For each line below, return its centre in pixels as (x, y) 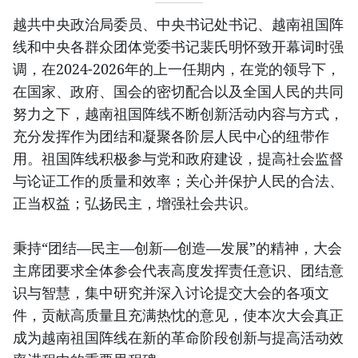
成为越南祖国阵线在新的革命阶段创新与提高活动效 (178, 337)
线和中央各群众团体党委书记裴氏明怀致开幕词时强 (178, 46)
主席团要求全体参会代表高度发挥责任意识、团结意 (178, 270)
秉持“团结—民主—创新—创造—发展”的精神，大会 (177, 247)
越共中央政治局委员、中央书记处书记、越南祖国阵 (178, 24)
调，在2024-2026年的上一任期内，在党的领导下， (177, 68)
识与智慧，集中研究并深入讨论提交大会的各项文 (171, 292)
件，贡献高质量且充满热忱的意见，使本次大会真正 (178, 314)
